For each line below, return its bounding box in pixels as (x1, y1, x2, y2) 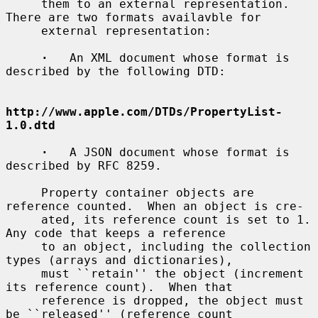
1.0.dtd (6, 118, 55, 132)
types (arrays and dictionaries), (6, 253, 233, 267)
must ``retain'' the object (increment (6, 266, 41, 280)
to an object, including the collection (6, 239, 41, 253)
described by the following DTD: (6, 64, 226, 78)
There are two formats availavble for (6, 10, 261, 24)
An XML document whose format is (48, 50, 290, 65)
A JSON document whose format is (48, 145, 290, 159)
